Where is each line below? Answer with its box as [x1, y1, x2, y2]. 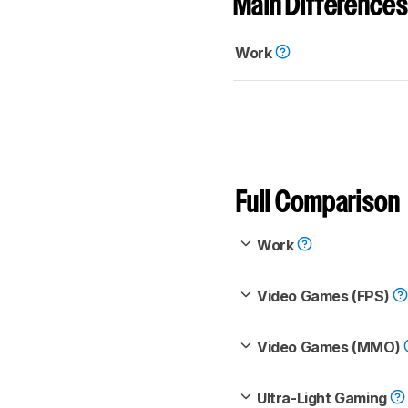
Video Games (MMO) [257, 338, 403, 357]
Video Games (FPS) [257, 287, 393, 306]
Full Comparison [236, 190, 401, 218]
